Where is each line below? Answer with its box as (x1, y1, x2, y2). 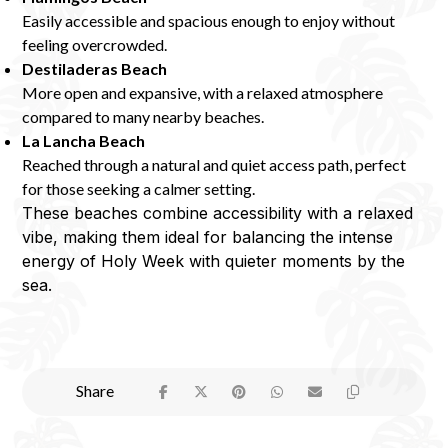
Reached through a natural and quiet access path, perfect (22, 155, 407, 175)
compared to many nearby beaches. (22, 107, 265, 127)
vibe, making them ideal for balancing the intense (22, 227, 394, 248)
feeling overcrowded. (22, 35, 168, 55)
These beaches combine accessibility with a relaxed (22, 203, 414, 224)
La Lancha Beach (22, 131, 146, 151)
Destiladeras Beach (22, 59, 168, 79)
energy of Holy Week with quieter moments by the (22, 251, 406, 272)
